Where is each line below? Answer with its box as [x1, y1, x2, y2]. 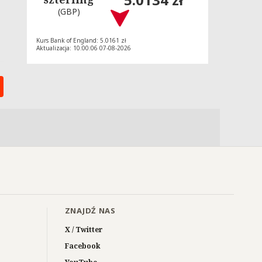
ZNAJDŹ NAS [64, 205, 116, 216]
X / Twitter [64, 225, 103, 235]
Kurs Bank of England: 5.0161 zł [36, 36, 126, 44]
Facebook [64, 241, 101, 251]
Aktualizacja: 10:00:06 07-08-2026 [36, 43, 131, 52]
